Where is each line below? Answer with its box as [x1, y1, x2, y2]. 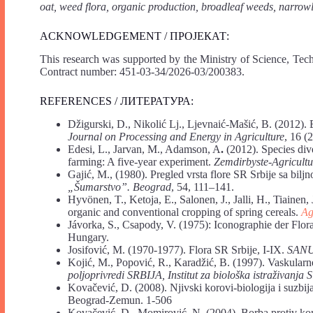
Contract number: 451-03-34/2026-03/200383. [40, 65, 245, 78]
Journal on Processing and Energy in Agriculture [68, 130, 284, 143]
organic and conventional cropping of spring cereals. [68, 205, 301, 218]
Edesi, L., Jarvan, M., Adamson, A [68, 143, 221, 155]
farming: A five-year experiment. [68, 155, 214, 168]
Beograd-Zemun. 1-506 [68, 293, 172, 306]
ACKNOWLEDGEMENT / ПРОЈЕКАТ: [40, 29, 229, 42]
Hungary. [68, 231, 109, 243]
